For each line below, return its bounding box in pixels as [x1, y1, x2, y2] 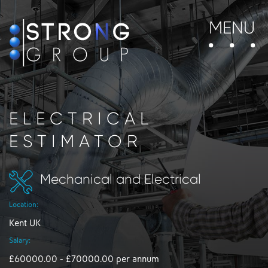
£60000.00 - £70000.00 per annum [9, 254, 159, 264]
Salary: [9, 237, 31, 245]
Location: [9, 201, 38, 209]
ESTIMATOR [9, 132, 142, 151]
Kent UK [9, 218, 41, 228]
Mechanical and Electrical [40, 172, 201, 187]
